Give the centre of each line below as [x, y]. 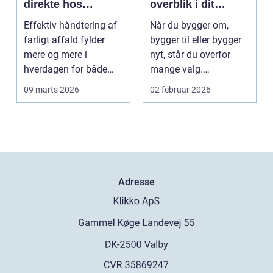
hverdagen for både [66, 69]
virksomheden [61, 19]
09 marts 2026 [51, 90]
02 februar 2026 [180, 90]
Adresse [136, 182]
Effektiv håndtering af [70, 26]
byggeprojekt [184, 19]
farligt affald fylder [64, 40]
